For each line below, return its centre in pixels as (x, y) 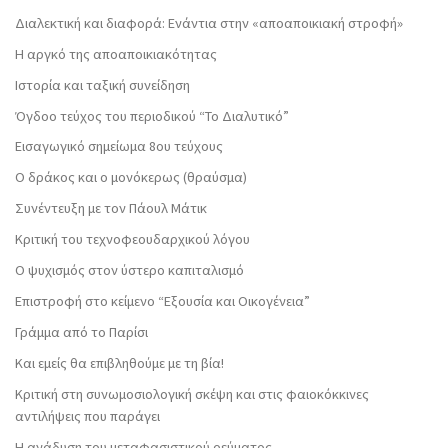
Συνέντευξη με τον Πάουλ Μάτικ (111, 208)
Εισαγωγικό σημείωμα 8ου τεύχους (119, 146)
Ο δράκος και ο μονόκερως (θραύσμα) (131, 177)
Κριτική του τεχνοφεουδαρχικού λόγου (132, 239)
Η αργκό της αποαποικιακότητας (116, 53)
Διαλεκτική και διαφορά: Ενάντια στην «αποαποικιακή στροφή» (209, 22)
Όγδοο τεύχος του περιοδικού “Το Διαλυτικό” (152, 115)
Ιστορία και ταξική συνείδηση (102, 84)
